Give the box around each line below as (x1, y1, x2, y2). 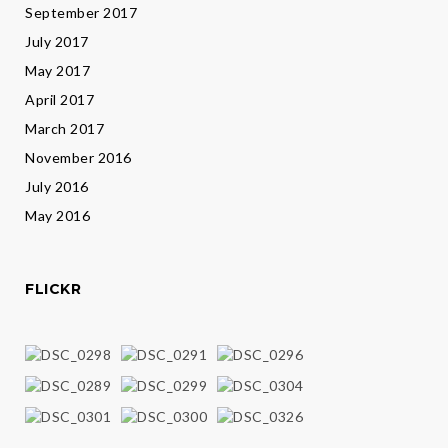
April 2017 (25, 91, 94, 109)
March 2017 (25, 120, 104, 138)
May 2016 (25, 207, 90, 225)
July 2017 (25, 33, 89, 51)
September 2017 (25, 4, 137, 22)
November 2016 (25, 149, 132, 167)
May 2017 (25, 62, 90, 80)
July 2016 (25, 178, 89, 196)
